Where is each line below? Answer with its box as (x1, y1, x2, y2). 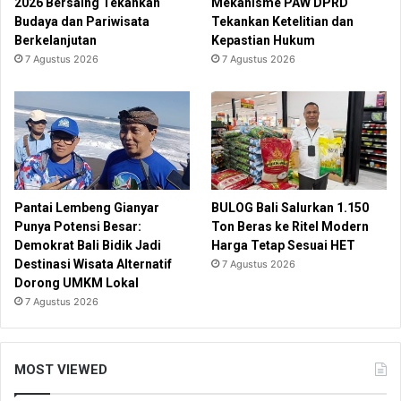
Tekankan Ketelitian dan (211, 14, 354, 30)
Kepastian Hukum (211, 33, 316, 48)
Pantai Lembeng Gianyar (14, 200, 159, 216)
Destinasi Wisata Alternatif (14, 257, 172, 272)
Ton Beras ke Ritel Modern (211, 219, 370, 235)
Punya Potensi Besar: (14, 219, 141, 235)
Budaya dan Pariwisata (14, 14, 149, 30)
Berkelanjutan (14, 33, 99, 48)
